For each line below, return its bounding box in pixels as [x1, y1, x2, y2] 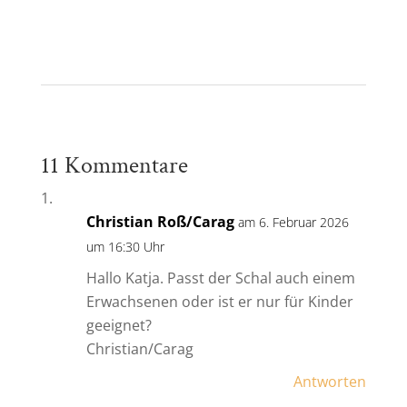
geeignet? [85, 315, 152, 336]
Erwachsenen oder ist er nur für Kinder [85, 292, 353, 313]
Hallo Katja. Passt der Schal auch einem [85, 268, 355, 289]
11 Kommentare [40, 150, 188, 182]
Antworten [293, 372, 367, 392]
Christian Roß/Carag [85, 212, 234, 233]
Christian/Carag [85, 339, 194, 360]
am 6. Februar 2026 [237, 213, 349, 232]
